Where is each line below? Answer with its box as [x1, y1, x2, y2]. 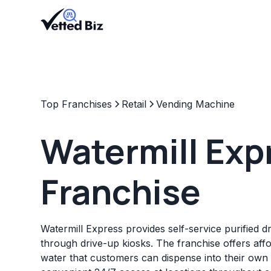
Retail [122, 98, 147, 110]
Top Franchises [41, 98, 113, 110]
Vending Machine [156, 98, 235, 110]
